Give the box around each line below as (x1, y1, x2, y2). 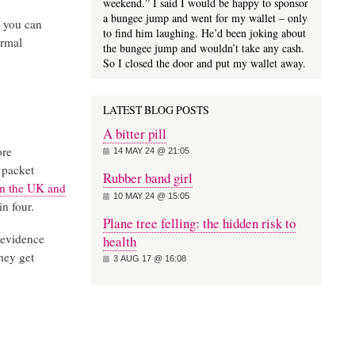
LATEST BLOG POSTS (102, 101, 209, 117)
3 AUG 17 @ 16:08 (113, 254, 186, 264)
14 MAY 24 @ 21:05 (113, 146, 189, 156)
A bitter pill (102, 124, 166, 143)
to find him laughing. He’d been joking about (102, 25, 306, 40)
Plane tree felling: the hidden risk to (102, 213, 296, 232)
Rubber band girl (102, 169, 193, 188)
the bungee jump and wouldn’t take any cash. (102, 40, 304, 55)
